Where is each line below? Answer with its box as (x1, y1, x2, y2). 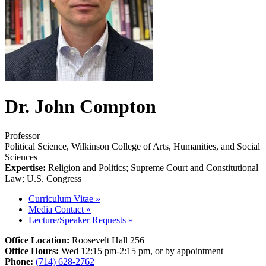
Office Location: (5, 235, 72, 245)
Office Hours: (5, 245, 61, 256)
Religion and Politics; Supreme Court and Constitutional (48, 162, 258, 173)
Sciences (5, 151, 37, 162)
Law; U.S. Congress (5, 173, 81, 183)
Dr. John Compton (5, 96, 156, 118)
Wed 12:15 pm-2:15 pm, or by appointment (61, 245, 223, 256)
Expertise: (5, 162, 48, 173)
